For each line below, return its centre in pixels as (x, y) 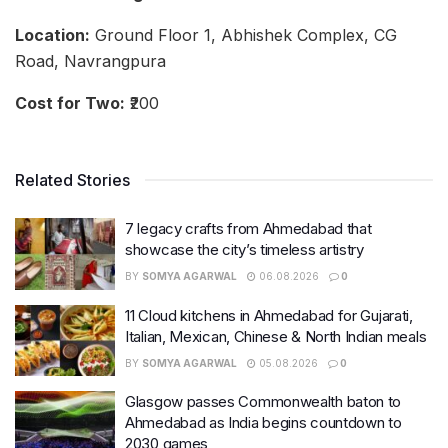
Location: (52, 35)
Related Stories (72, 180)
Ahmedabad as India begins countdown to (263, 423)
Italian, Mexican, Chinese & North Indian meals (276, 336)
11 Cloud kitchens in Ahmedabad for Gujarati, (269, 315)
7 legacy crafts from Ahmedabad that (248, 229)
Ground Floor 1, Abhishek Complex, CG (243, 35)
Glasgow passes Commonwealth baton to (263, 402)
